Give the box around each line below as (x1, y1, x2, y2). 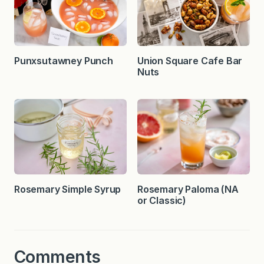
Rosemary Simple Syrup (14, 183, 121, 195)
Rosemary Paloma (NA (137, 183, 239, 195)
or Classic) (137, 194, 187, 206)
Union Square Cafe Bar (137, 55, 243, 67)
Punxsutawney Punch (14, 55, 115, 67)
